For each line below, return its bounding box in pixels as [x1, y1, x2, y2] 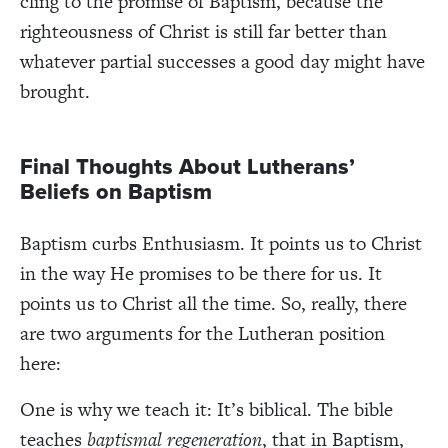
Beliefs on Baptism [20, 175, 212, 208]
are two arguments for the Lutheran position [20, 319, 385, 347]
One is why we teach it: [20, 395, 212, 423]
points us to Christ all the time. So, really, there [20, 289, 407, 317]
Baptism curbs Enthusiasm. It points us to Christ [20, 229, 422, 257]
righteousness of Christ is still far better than [20, 17, 387, 45]
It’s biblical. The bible [212, 395, 393, 423]
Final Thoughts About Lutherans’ [20, 150, 355, 183]
